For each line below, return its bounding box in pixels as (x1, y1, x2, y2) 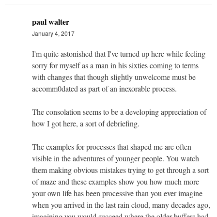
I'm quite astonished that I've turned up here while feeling (32, 48, 205, 59)
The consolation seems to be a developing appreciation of (32, 106, 206, 117)
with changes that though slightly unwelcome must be (32, 71, 196, 82)
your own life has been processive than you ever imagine (32, 187, 202, 198)
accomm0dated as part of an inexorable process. (32, 83, 177, 93)
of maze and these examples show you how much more (32, 176, 199, 186)
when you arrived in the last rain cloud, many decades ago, (32, 199, 210, 210)
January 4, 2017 (32, 29, 75, 37)
